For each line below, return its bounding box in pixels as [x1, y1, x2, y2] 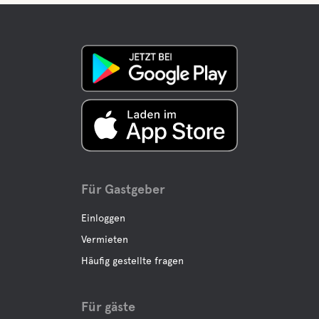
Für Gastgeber [81, 182, 165, 197]
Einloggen [81, 212, 125, 224]
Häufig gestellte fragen [81, 255, 184, 266]
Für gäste [81, 299, 135, 314]
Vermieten [81, 234, 128, 245]
